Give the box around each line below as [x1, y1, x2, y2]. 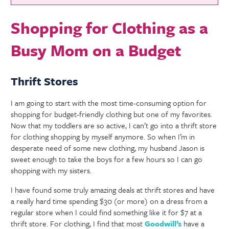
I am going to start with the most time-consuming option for [11, 97, 207, 108]
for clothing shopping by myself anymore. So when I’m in [11, 130, 195, 142]
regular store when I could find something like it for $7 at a [11, 206, 202, 218]
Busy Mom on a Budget [11, 38, 181, 61]
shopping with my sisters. [11, 164, 92, 176]
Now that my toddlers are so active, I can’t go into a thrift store [11, 119, 217, 131]
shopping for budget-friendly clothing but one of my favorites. [11, 108, 213, 120]
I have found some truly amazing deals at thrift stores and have [11, 184, 215, 195]
